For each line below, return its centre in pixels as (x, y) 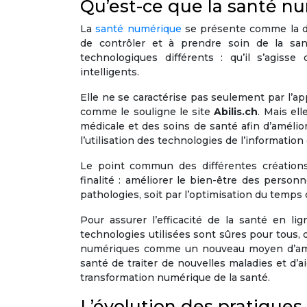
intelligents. (110, 72)
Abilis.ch (236, 112)
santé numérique (138, 29)
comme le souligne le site (147, 112)
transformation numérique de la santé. (175, 278)
